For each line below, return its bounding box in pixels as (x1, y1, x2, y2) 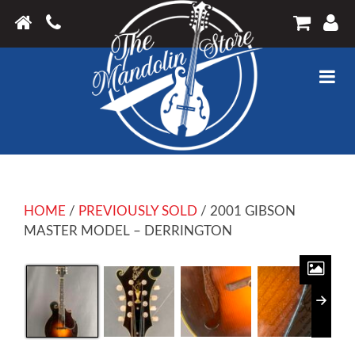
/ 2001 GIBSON (197, 205, 296, 218)
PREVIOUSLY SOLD (78, 205, 197, 218)
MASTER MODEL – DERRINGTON (24, 225, 232, 238)
